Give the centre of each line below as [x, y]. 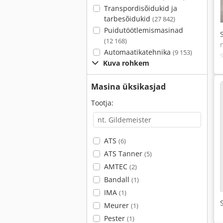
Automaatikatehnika [138, 52]
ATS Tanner [124, 154]
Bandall [117, 179]
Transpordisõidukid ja [140, 8]
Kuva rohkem [126, 63]
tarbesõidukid [128, 19]
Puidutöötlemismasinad [143, 30]
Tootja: [102, 103]
